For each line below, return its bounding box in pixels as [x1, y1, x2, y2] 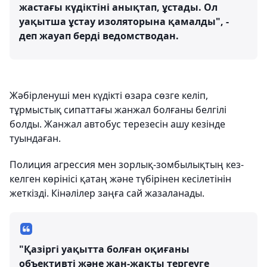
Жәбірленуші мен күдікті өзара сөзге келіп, [10, 89, 208, 102]
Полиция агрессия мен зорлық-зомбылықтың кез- [10, 158, 244, 171]
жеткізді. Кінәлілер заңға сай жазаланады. [10, 187, 204, 200]
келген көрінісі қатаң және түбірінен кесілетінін [10, 172, 231, 185]
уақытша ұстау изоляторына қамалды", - [19, 15, 229, 28]
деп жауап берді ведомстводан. [19, 29, 179, 42]
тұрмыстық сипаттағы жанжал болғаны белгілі [10, 103, 226, 116]
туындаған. [10, 132, 61, 145]
